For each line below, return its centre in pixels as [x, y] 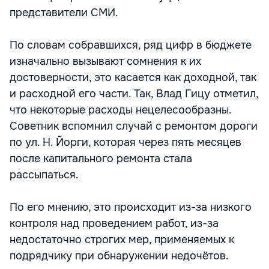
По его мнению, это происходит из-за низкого [131, 207]
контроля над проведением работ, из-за [114, 223]
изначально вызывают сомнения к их [105, 61]
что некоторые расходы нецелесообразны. [120, 110]
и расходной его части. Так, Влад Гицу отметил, [134, 94]
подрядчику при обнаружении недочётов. [119, 256]
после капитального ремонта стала [101, 159]
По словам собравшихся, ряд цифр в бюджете [131, 45]
